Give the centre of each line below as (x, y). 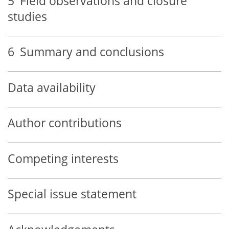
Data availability (52, 87)
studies (27, 16)
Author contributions (65, 123)
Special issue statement (72, 194)
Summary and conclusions (89, 52)
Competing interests (63, 158)
